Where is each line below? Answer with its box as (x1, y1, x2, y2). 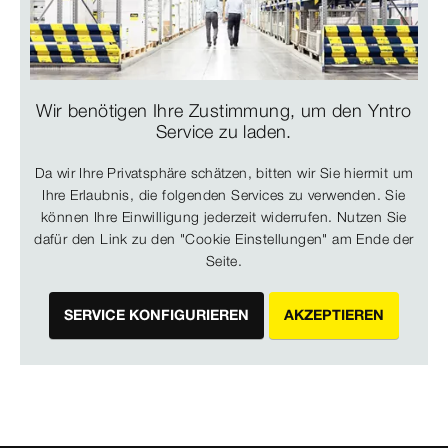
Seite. (205, 252, 243, 271)
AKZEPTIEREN (284, 306, 385, 325)
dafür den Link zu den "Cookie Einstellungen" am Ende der (34, 230, 414, 249)
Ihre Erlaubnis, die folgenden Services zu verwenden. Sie (42, 186, 406, 205)
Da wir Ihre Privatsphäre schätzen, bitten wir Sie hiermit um (34, 164, 414, 183)
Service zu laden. (156, 120, 292, 144)
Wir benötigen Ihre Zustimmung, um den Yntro (36, 99, 412, 123)
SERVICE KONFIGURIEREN (63, 306, 249, 325)
